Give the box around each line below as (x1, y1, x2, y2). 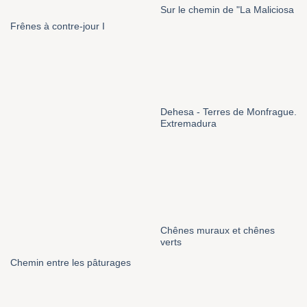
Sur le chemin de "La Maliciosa (160, 4, 294, 15)
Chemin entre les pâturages (10, 258, 131, 269)
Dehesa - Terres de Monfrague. (160, 106, 297, 117)
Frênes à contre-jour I (10, 21, 105, 32)
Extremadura (160, 118, 217, 129)
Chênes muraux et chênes (160, 225, 275, 236)
